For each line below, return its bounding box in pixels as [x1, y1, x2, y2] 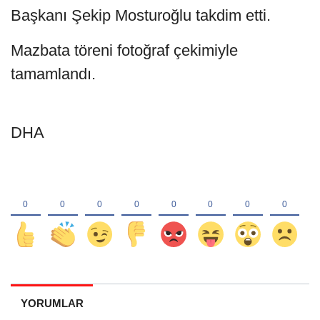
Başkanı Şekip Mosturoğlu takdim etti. [11, 6, 271, 24]
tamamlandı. [11, 64, 96, 83]
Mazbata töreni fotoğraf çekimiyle [11, 41, 238, 59]
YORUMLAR [20, 296, 84, 309]
